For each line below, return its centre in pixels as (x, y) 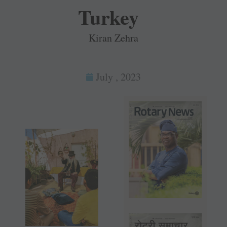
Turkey (109, 17)
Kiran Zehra (113, 38)
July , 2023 (118, 77)
